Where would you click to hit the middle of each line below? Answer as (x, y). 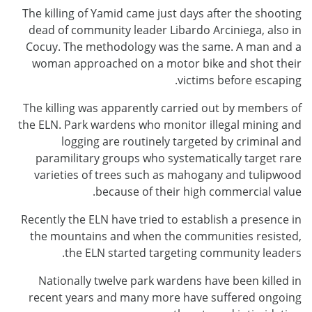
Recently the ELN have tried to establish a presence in (161, 219)
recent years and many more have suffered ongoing (165, 297)
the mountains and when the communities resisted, (166, 236)
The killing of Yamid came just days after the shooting (162, 13)
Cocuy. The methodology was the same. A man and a (164, 46)
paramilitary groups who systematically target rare (169, 158)
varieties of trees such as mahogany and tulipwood (168, 174)
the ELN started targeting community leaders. (183, 252)
